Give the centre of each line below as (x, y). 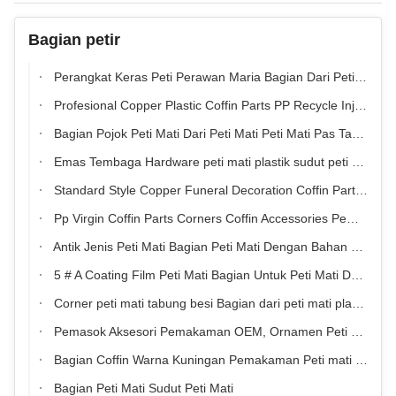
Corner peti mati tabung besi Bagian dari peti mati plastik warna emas (201, 303)
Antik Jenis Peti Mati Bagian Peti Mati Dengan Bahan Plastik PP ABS (201, 247)
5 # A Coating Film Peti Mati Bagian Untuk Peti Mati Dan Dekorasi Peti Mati (201, 275)
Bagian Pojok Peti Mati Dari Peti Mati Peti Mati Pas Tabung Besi (201, 133)
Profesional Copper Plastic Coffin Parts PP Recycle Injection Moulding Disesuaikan (202, 105)
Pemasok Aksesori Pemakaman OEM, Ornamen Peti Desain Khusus (201, 331)
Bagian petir (74, 40)
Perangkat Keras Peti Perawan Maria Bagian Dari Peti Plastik (202, 77)
